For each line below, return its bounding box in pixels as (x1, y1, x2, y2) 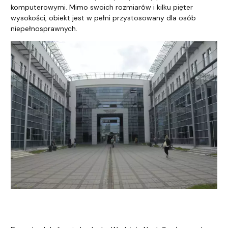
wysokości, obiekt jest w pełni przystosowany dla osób (11, 13, 196, 22)
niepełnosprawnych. (11, 23, 77, 33)
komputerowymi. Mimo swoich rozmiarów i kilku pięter (11, 2, 193, 12)
